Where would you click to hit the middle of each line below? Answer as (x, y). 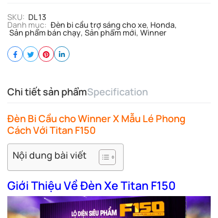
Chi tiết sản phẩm (47, 92)
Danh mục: (27, 25)
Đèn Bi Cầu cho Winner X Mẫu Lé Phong (96, 118)
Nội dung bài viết (50, 155)
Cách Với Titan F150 (52, 130)
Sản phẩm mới (110, 33)
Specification (118, 92)
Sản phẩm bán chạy (45, 33)
